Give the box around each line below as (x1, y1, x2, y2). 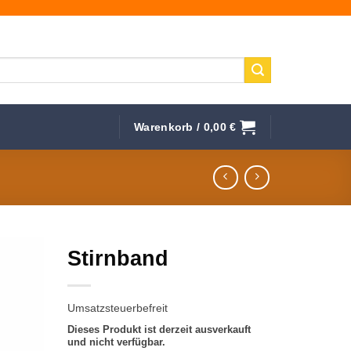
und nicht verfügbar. (67, 336, 166, 349)
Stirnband (67, 246, 169, 271)
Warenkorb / (134, 120, 204, 133)
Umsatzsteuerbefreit (67, 302, 168, 315)
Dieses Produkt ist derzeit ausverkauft (67, 324, 251, 336)
